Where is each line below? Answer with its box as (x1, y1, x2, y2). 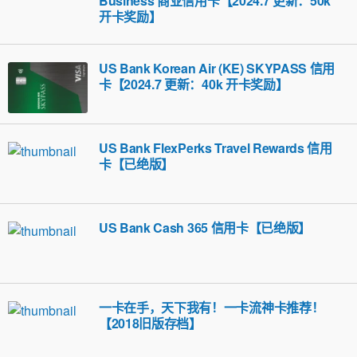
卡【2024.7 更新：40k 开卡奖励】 (99, 75, 288, 93)
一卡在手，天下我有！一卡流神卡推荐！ (99, 298, 324, 316)
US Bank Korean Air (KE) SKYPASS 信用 (99, 59, 335, 77)
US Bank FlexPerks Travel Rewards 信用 (99, 139, 332, 157)
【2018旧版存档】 (99, 314, 202, 332)
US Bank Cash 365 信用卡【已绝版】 (99, 218, 311, 237)
